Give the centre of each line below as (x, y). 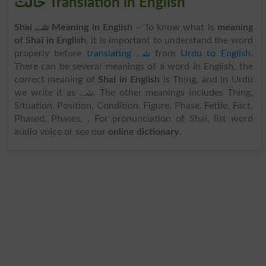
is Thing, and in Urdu (206, 80)
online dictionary (143, 132)
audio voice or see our (61, 132)
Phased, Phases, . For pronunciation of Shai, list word (133, 119)
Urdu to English (215, 54)
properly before (50, 54)
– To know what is (175, 28)
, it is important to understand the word (169, 41)
